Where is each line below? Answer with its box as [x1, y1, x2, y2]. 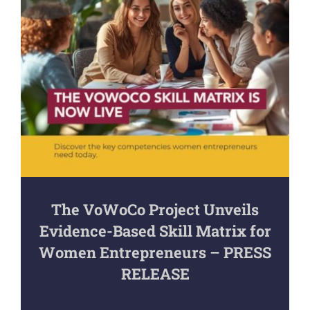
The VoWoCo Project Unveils [51, 199, 259, 219]
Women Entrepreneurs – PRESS [39, 241, 271, 262]
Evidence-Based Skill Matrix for [39, 220, 271, 241]
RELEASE [120, 263, 190, 284]
